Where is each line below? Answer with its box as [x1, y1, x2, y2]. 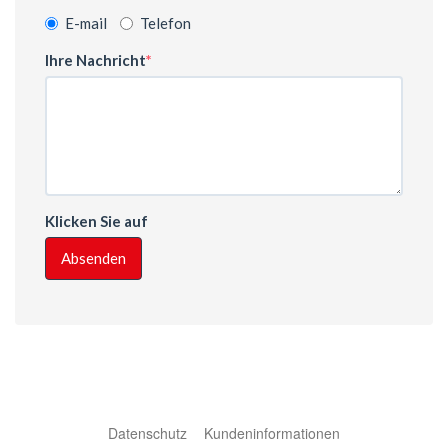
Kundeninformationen [204, 423, 340, 444]
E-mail [65, 14, 107, 33]
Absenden [61, 249, 126, 268]
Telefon [140, 14, 191, 33]
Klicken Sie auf [45, 212, 148, 231]
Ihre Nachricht [45, 51, 146, 70]
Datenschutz [108, 423, 187, 444]
